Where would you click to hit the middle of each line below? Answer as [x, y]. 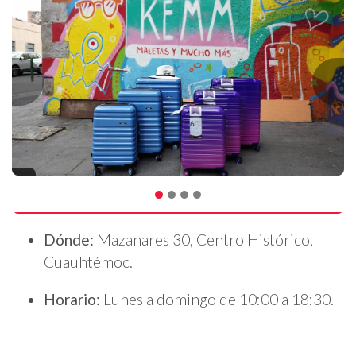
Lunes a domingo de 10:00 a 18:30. [219, 300]
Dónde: [70, 240]
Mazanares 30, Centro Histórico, [205, 240]
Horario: [74, 300]
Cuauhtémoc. [88, 262]
